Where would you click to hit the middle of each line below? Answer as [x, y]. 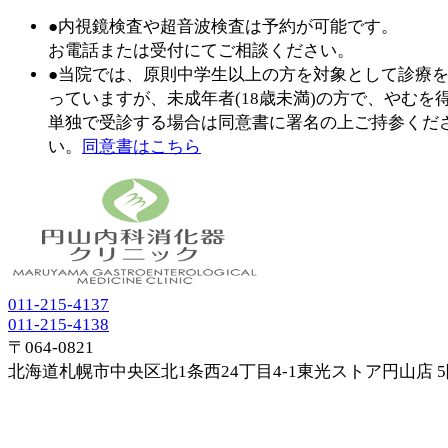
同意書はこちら [141, 146]
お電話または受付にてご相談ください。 [201, 50]
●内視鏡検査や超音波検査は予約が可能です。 [223, 26]
